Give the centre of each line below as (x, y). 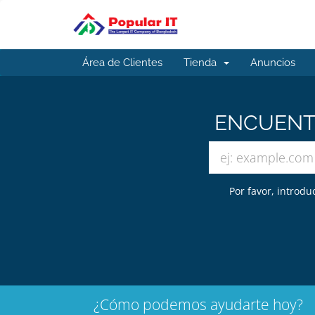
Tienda (203, 63)
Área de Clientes (122, 63)
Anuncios (273, 63)
